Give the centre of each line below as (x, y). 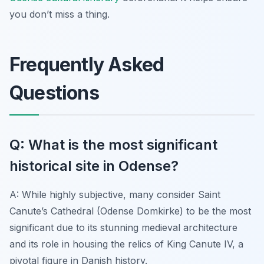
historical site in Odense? (94, 166)
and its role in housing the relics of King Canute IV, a (126, 244)
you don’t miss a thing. (60, 14)
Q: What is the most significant (113, 144)
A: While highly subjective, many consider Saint (115, 194)
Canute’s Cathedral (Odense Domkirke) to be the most (130, 211)
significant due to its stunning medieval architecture (123, 227)
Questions (54, 93)
